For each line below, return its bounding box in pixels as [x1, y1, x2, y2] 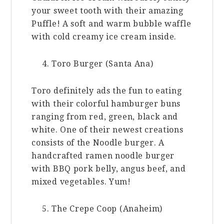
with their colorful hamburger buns [31, 99, 181, 109]
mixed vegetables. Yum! [31, 177, 131, 187]
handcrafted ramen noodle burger [31, 151, 175, 161]
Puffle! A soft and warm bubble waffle [31, 19, 191, 29]
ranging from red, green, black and [31, 112, 178, 122]
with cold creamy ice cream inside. [31, 32, 177, 42]
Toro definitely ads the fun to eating [31, 86, 182, 96]
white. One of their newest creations [31, 125, 183, 135]
